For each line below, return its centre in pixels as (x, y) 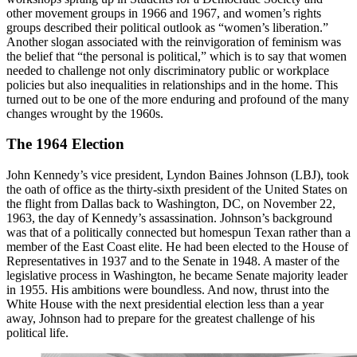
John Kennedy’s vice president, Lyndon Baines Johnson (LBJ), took (178, 175)
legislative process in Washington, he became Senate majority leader (177, 276)
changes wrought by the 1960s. (85, 113)
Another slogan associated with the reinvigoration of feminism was (174, 41)
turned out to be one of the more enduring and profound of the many (178, 99)
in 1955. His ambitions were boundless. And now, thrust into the (168, 290)
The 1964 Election (65, 144)
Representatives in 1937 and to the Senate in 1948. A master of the (173, 261)
